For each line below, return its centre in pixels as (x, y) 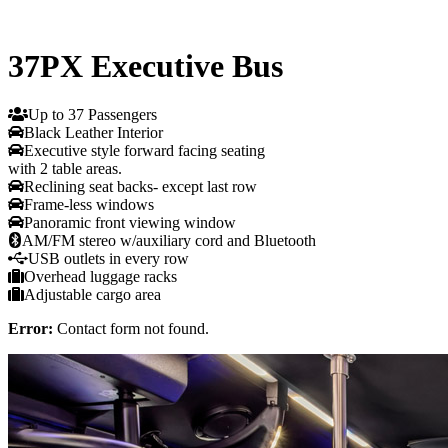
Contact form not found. (131, 329)
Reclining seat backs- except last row (140, 187)
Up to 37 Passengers (92, 115)
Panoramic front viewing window (130, 223)
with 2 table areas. (65, 169)
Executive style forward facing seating (144, 151)
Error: (30, 329)
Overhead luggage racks (100, 277)
